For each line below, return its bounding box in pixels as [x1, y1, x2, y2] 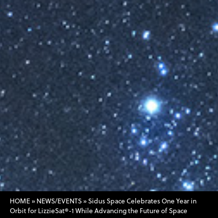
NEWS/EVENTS [36, 196, 82, 205]
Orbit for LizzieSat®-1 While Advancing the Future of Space [10, 206, 187, 215]
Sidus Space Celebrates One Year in [88, 196, 197, 205]
